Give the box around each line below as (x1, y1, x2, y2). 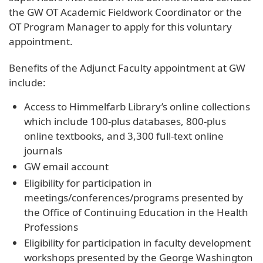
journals (23, 143, 62, 157)
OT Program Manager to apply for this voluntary (9, 19, 232, 33)
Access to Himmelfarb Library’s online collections (23, 99, 250, 113)
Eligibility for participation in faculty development (23, 236, 251, 250)
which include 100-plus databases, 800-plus (23, 114, 226, 128)
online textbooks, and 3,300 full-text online (23, 129, 224, 143)
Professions (23, 220, 78, 234)
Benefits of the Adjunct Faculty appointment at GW (9, 60, 245, 75)
